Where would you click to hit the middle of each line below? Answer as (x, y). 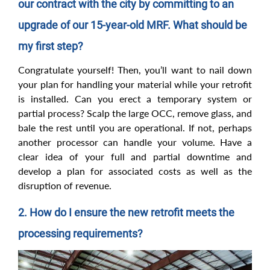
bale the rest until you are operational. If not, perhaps (135, 128)
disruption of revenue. (65, 186)
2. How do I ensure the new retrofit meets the (126, 213)
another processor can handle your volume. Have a (135, 142)
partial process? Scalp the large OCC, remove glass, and (135, 113)
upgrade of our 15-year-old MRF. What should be (133, 25)
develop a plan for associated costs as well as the (135, 171)
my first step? (51, 46)
